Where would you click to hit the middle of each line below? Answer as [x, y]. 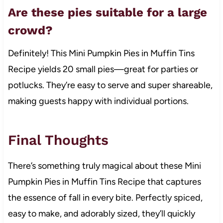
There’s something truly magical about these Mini [104, 166]
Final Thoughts [58, 140]
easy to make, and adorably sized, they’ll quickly [101, 213]
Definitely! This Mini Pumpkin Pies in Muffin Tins [101, 53]
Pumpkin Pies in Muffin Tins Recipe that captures [104, 181]
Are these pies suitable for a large [107, 12]
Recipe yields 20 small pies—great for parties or [103, 69]
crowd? [30, 30]
